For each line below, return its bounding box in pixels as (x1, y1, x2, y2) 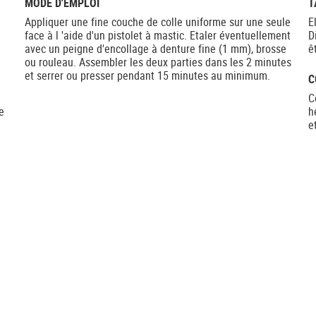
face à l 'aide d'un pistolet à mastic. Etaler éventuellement (24, 28, 291, 43)
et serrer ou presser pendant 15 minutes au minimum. (24, 68, 270, 83)
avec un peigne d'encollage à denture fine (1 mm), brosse (24, 41, 286, 56)
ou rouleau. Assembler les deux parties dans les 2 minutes (24, 54, 291, 70)
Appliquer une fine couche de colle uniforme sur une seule (24, 14, 291, 30)
